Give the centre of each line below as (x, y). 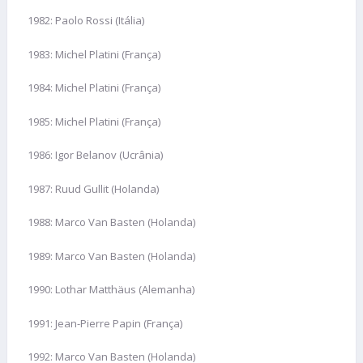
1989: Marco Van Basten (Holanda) (111, 256)
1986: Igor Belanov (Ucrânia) (95, 155)
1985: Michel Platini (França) (94, 121)
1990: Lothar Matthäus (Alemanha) (111, 290)
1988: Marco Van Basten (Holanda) (111, 222)
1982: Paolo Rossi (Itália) (86, 21)
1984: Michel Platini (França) (94, 88)
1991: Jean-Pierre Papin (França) (105, 323)
